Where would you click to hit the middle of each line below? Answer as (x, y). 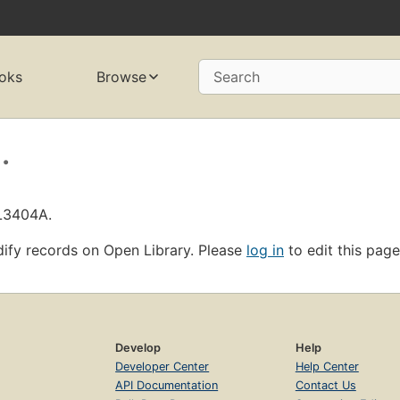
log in (265, 250)
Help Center (327, 366)
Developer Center (162, 366)
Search (236, 77)
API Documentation (167, 385)
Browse (121, 77)
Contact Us (325, 385)
